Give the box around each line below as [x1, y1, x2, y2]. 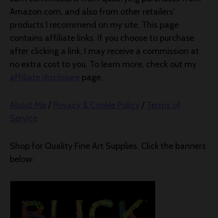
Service [10, 113, 37, 124]
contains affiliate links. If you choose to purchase [10, 33, 194, 43]
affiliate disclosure [10, 72, 80, 83]
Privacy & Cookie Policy [53, 100, 140, 110]
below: [10, 154, 34, 164]
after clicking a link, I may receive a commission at [10, 46, 199, 56]
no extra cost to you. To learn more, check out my [10, 59, 197, 70]
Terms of [146, 100, 181, 110]
